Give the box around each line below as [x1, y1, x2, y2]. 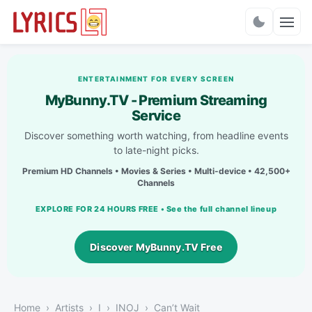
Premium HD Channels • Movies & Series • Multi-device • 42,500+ [22, 165, 290, 176]
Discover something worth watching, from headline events [24, 129, 288, 141]
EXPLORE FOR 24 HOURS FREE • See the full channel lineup [35, 203, 277, 214]
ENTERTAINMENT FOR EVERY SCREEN [77, 74, 234, 83]
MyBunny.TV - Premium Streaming [45, 91, 267, 109]
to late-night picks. [113, 143, 199, 156]
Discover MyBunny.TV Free [90, 240, 222, 253]
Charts [138, 21, 174, 36]
